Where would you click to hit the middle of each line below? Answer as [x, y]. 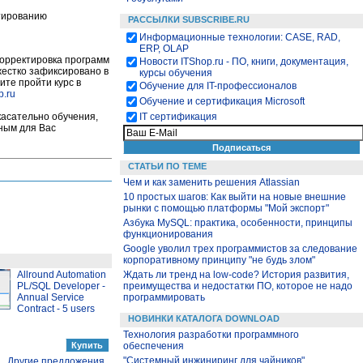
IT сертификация [178, 117]
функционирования [168, 234]
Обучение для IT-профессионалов [218, 86]
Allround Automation [62, 275]
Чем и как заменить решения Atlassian [211, 182]
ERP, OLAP [164, 49]
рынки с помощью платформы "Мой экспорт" [226, 208]
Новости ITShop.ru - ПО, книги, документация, [244, 62]
